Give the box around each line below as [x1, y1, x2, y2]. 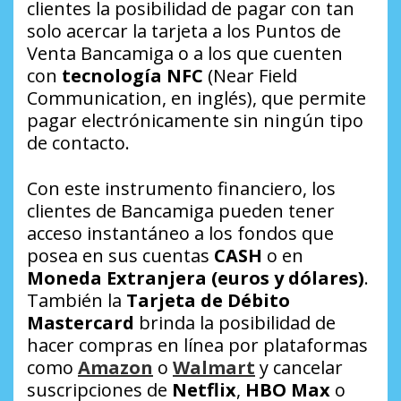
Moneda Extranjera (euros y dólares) [27, 266, 364, 291]
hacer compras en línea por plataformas [27, 333, 368, 358]
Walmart [173, 355, 255, 380]
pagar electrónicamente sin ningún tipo [27, 108, 363, 133]
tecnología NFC [62, 64, 203, 89]
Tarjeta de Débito [126, 288, 290, 313]
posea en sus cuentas [27, 243, 214, 269]
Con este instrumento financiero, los [27, 176, 336, 201]
